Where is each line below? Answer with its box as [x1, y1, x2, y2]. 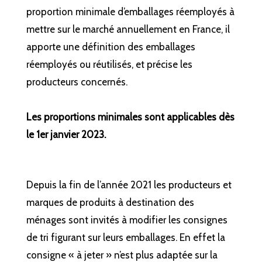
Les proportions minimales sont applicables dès [26, 111, 235, 123]
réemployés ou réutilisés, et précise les [26, 58, 192, 70]
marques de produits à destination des [26, 196, 194, 208]
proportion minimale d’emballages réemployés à [26, 5, 235, 18]
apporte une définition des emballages [26, 40, 195, 53]
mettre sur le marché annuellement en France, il [26, 23, 230, 35]
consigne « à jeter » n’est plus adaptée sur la [26, 249, 218, 261]
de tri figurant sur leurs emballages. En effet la [26, 231, 225, 243]
